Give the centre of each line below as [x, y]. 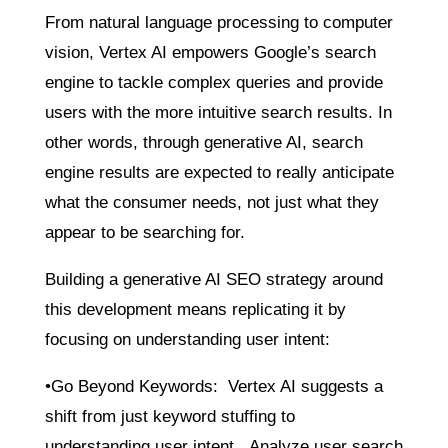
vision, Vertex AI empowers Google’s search [210, 52]
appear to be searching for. [144, 232]
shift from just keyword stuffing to [169, 416]
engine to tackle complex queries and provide [213, 82]
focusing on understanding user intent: [187, 339]
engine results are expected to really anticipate [219, 172]
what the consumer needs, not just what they [211, 202]
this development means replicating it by [195, 309]
